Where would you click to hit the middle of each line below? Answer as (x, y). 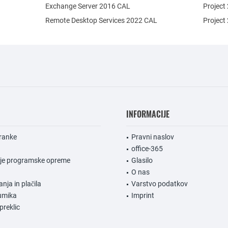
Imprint (143, 195)
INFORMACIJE (148, 114)
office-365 (147, 148)
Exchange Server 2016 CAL (88, 6)
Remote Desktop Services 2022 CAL (102, 20)
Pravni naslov (153, 137)
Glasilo (142, 160)
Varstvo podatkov (160, 183)
